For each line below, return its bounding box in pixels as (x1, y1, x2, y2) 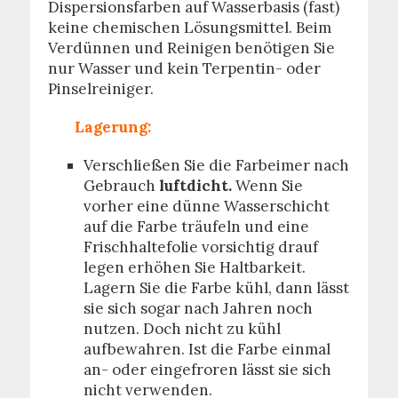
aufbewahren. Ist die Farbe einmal (83, 339, 330, 359)
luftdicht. (158, 176, 235, 195)
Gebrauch (83, 176, 159, 195)
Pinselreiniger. (47, 79, 154, 99)
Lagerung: (74, 117, 151, 137)
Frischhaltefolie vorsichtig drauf (83, 237, 318, 257)
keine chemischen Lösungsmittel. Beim (47, 18, 331, 37)
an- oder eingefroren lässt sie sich (83, 360, 331, 379)
